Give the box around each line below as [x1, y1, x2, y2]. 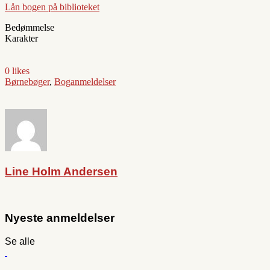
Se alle [5, 236, 35, 247]
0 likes [5, 66, 30, 77]
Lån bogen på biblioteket [5, 2, 99, 13]
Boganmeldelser [54, 77, 116, 87]
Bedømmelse [5, 22, 54, 33]
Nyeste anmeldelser [5, 212, 115, 225]
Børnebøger [5, 77, 49, 87]
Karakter [5, 33, 38, 44]
